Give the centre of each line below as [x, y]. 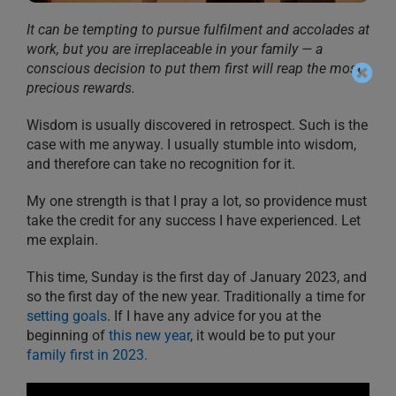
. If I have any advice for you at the [214, 316]
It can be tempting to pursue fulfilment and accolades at [198, 30]
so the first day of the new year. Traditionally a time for [196, 297]
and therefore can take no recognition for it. [161, 164]
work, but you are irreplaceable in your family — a [175, 49]
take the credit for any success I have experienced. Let [194, 221]
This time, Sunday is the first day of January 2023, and [197, 278]
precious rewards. [81, 88]
